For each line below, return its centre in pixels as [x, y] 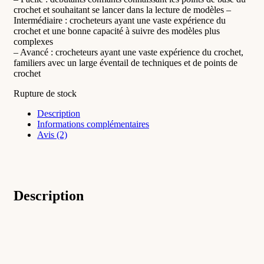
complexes [33, 41]
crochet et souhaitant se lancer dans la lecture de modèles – [122, 9]
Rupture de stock [45, 93]
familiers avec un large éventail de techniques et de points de [126, 62]
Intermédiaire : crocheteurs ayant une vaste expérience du [120, 20]
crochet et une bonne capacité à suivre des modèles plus [117, 31]
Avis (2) [52, 134]
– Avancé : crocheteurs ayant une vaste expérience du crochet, [128, 52]
